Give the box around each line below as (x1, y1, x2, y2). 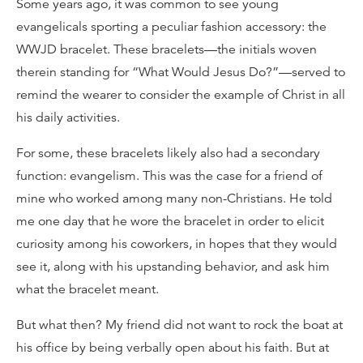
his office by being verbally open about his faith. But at (16, 340, 329, 356)
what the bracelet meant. (16, 281, 159, 297)
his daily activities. (16, 109, 120, 126)
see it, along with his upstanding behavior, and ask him (16, 258, 330, 275)
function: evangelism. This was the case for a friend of (16, 168, 322, 184)
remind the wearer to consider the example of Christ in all (16, 87, 345, 103)
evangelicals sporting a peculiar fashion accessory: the (16, 19, 327, 35)
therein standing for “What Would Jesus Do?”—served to (16, 64, 345, 80)
